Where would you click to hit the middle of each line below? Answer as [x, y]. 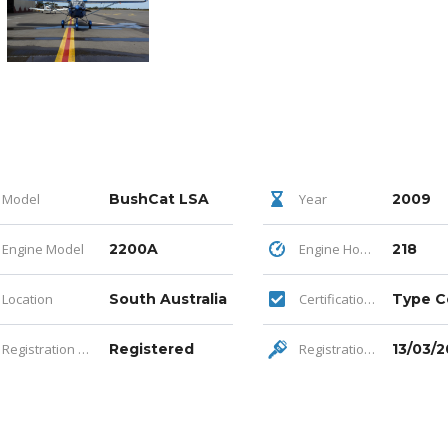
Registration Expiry [330, 349]
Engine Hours [328, 249]
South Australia [168, 299]
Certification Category [330, 299]
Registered [151, 349]
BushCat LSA [159, 199]
